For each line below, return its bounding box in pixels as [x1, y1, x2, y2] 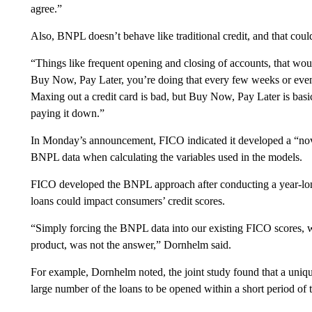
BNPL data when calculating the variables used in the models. [30, 151, 302, 163]
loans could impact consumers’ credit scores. [30, 195, 225, 207]
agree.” [30, 3, 62, 15]
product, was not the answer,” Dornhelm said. [30, 239, 231, 251]
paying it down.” [30, 107, 104, 119]
